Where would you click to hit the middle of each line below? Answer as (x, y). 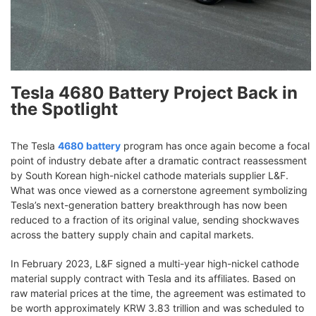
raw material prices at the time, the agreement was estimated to (158, 293)
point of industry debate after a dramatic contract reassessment (159, 160)
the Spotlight (64, 109)
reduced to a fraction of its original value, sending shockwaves (155, 219)
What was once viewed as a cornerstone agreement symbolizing (159, 190)
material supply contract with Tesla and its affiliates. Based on (153, 278)
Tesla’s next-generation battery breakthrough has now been (149, 205)
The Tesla (34, 145)
